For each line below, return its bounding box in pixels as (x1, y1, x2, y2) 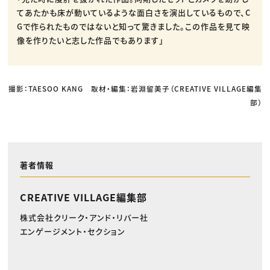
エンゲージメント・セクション (19, 225, 125, 237)
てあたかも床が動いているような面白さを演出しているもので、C (17, 6, 251, 18)
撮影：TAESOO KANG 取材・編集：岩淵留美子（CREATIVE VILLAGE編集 (8, 83, 262, 93)
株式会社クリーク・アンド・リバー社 (19, 212, 148, 224)
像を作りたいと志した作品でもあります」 (17, 34, 165, 46)
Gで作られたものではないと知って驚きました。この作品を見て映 (17, 20, 251, 32)
